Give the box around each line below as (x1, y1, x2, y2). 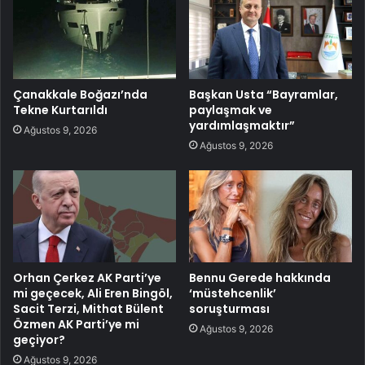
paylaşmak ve (189, 102, 272, 118)
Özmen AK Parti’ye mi (13, 315, 139, 332)
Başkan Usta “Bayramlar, (189, 86, 338, 103)
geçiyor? (13, 331, 65, 348)
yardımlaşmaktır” (189, 117, 295, 134)
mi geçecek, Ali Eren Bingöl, (13, 284, 173, 301)
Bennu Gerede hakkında (189, 269, 331, 286)
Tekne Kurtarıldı (13, 102, 108, 118)
